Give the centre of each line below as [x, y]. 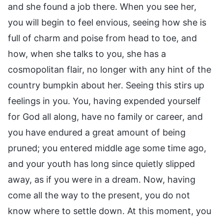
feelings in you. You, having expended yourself [104, 101]
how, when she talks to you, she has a [87, 54]
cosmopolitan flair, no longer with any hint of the [110, 69]
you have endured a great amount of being [97, 132]
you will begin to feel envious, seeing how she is [107, 22]
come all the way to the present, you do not [99, 195]
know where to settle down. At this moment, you [110, 211]
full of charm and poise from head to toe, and [102, 38]
